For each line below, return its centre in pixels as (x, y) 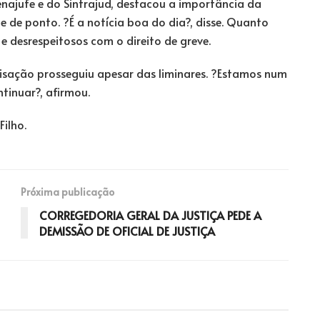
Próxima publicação (67, 191)
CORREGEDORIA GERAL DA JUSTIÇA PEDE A (150, 215)
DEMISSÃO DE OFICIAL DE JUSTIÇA (127, 230)
